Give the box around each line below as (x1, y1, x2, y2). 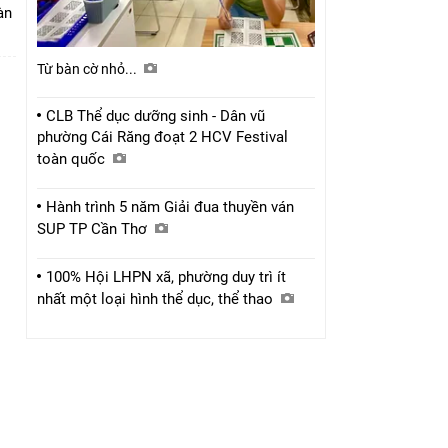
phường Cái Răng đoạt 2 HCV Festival (37, 128, 288, 147)
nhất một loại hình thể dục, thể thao (37, 290, 277, 309)
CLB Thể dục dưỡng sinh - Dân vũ (46, 107, 265, 126)
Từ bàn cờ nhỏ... (37, 61, 140, 78)
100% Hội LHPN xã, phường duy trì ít (46, 268, 286, 287)
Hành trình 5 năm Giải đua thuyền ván (46, 198, 294, 217)
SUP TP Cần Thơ (37, 220, 151, 239)
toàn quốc (37, 150, 109, 169)
